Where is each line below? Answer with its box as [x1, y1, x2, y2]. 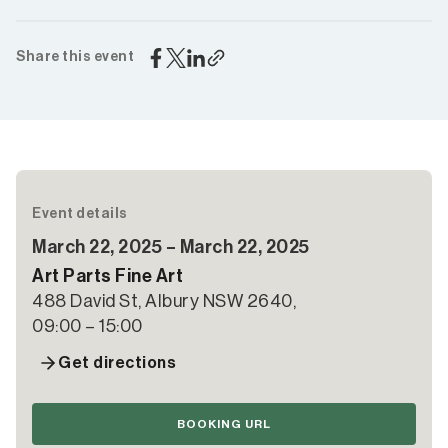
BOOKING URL [177, 418, 271, 430]
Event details [32, 207, 128, 221]
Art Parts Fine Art [32, 267, 183, 285]
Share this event [16, 50, 134, 64]
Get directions [58, 355, 176, 371]
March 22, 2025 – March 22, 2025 [32, 238, 310, 256]
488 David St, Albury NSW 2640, [32, 292, 296, 310]
